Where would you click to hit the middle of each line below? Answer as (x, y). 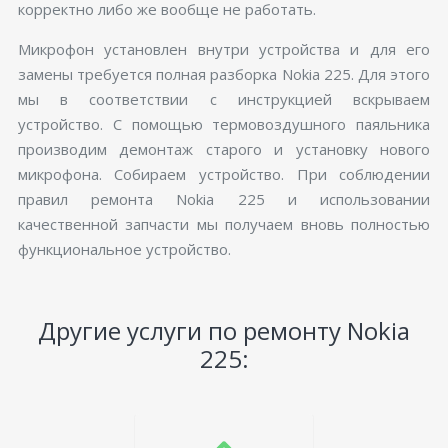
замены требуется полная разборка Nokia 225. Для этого (224, 73)
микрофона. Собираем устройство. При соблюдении (224, 173)
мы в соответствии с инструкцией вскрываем (224, 98)
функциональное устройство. (124, 248)
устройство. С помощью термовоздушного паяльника (224, 123)
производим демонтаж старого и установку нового (224, 148)
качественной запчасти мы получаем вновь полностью (224, 223)
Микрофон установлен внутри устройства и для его (224, 48)
